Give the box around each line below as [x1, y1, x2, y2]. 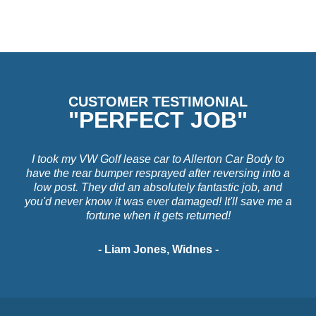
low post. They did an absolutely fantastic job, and [34, 181, 282, 194]
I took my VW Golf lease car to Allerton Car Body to [32, 153, 284, 166]
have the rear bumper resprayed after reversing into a [26, 167, 290, 180]
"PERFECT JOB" [68, 107, 248, 133]
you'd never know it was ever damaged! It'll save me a [24, 195, 292, 208]
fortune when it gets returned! [85, 209, 231, 222]
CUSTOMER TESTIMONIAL [68, 94, 248, 110]
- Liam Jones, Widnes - [97, 243, 219, 256]
